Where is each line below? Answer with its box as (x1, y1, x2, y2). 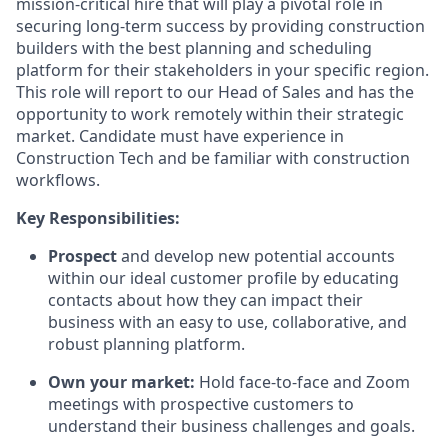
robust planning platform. (48, 333, 245, 356)
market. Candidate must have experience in (16, 125, 344, 148)
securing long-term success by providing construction (16, 15, 425, 38)
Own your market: (48, 371, 199, 394)
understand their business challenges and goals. (48, 415, 415, 438)
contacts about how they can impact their (48, 289, 363, 312)
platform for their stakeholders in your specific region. (16, 59, 429, 82)
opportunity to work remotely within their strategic (16, 103, 404, 126)
